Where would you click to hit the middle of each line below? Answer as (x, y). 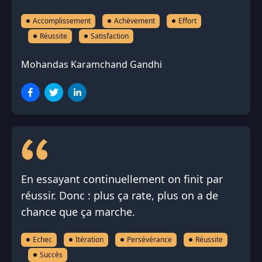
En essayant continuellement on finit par (122, 179)
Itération (89, 239)
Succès (51, 255)
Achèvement (135, 21)
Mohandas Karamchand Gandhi (92, 64)
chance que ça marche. (78, 212)
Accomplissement (62, 21)
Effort (187, 21)
